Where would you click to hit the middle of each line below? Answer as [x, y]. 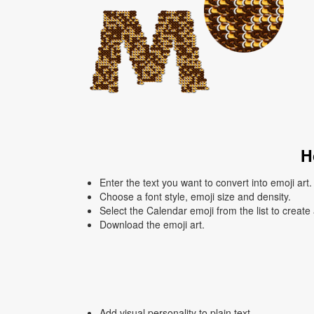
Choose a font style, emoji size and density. [195, 196]
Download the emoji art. [152, 224]
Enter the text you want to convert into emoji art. [206, 182]
